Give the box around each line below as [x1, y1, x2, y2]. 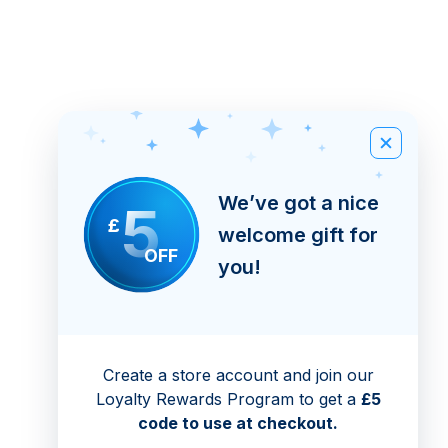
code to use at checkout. [138, 413, 338, 433]
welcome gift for [217, 223, 378, 247]
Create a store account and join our [102, 365, 374, 385]
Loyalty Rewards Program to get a [95, 389, 361, 409]
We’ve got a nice [217, 191, 379, 215]
